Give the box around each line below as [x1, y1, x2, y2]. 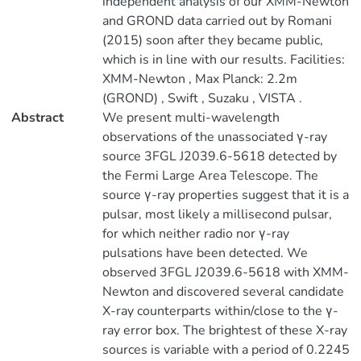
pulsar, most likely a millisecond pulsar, [102, 205, 332, 223]
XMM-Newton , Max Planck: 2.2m [102, 70, 297, 88]
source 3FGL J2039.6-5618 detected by [102, 147, 337, 165]
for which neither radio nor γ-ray [102, 225, 289, 243]
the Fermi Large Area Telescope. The [102, 167, 318, 185]
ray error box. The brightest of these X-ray [102, 322, 347, 339]
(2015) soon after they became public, [102, 31, 323, 49]
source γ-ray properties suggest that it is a [102, 186, 349, 204]
